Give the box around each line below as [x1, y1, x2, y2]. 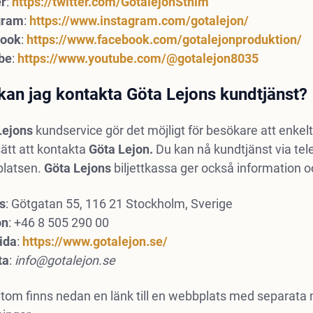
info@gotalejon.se [14, 253, 115, 268]
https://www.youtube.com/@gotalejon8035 [17, 51, 259, 66]
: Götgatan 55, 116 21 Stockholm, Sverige [5, 196, 233, 211]
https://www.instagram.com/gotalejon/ [29, 13, 249, 28]
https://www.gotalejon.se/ [22, 234, 168, 249]
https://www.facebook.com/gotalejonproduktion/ [26, 32, 302, 47]
